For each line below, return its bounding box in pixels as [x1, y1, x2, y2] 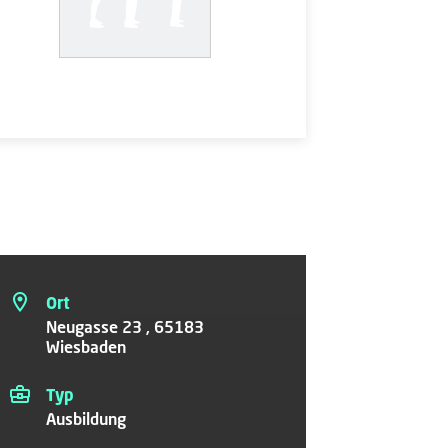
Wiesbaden [45, 337, 126, 356]
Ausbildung [45, 409, 126, 428]
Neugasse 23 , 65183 [45, 317, 204, 336]
